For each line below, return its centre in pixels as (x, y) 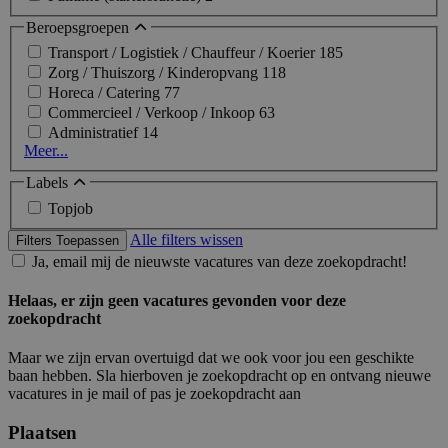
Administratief (95, 133)
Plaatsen (42, 433)
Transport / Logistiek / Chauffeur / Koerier (183, 53)
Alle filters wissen (186, 239)
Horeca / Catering (106, 93)
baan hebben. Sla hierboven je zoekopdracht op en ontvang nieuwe (219, 376)
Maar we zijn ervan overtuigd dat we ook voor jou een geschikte (211, 358)
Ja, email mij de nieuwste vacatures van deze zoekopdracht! (219, 261)
